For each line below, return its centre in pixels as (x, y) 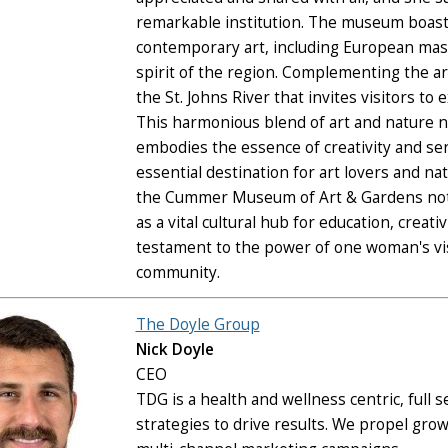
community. (177, 272)
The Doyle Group (197, 324)
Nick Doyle (174, 349)
